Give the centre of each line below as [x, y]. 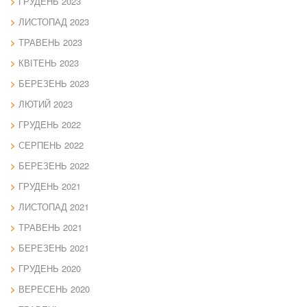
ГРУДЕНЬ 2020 [50, 269]
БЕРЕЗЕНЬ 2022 [54, 166]
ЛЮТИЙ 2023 [46, 104]
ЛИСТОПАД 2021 [54, 207]
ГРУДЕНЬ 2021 [50, 186]
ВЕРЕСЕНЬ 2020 [54, 289]
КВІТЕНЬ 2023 [49, 63]
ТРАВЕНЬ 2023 [50, 42]
